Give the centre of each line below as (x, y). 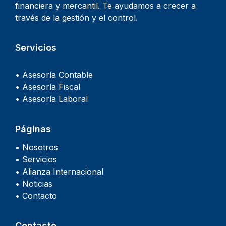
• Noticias (34, 184)
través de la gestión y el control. (76, 18)
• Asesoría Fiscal (48, 87)
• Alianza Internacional (59, 172)
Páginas (33, 129)
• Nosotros (37, 148)
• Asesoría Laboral (51, 99)
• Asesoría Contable (54, 75)
